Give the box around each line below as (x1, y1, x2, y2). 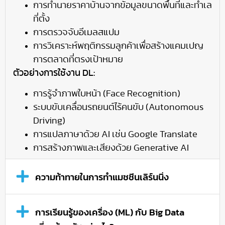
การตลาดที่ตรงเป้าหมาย (33, 55, 123, 64)
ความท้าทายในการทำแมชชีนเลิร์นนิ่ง (35, 173, 169, 182)
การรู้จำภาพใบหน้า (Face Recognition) (33, 89, 180, 98)
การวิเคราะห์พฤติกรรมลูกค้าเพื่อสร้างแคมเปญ (33, 41, 203, 51)
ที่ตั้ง (33, 14, 50, 24)
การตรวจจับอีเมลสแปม (33, 28, 120, 37)
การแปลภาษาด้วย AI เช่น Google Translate (33, 130, 197, 139)
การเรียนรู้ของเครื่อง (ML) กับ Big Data (35, 208, 184, 217)
